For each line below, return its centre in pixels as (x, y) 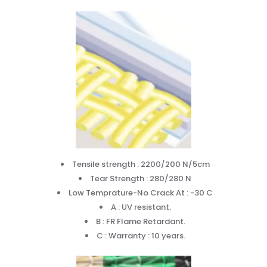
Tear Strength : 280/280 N (141, 178)
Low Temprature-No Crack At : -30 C (141, 193)
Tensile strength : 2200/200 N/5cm (141, 164)
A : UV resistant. (141, 207)
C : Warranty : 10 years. (141, 235)
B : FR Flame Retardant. (141, 221)
